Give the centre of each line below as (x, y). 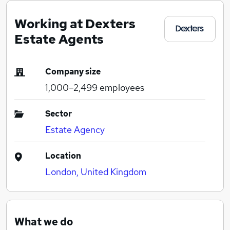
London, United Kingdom (96, 171)
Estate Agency (75, 129)
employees (121, 87)
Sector (59, 113)
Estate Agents (59, 39)
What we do (44, 222)
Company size (73, 71)
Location (63, 156)
